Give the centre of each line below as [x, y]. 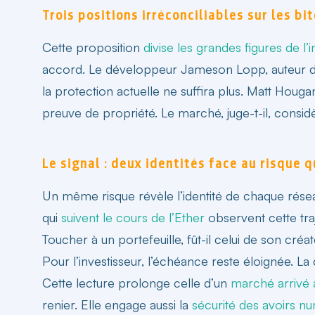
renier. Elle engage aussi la [117, 304]
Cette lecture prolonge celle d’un [136, 282]
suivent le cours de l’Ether [133, 217]
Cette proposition [93, 47]
